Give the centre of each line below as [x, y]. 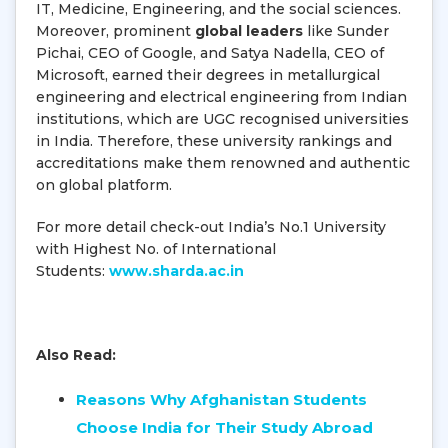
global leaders [249, 30]
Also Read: [76, 354]
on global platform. [104, 184]
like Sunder [346, 30]
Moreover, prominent [115, 30]
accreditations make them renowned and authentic [223, 162]
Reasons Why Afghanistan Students [221, 399]
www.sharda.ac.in [176, 270]
